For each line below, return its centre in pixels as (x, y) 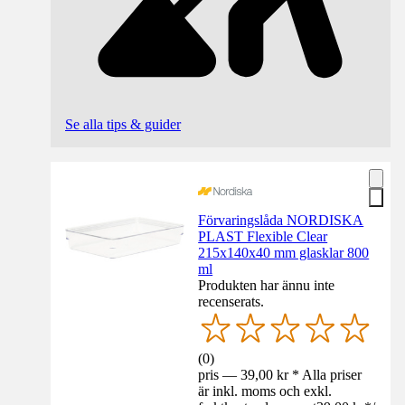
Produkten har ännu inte (267, 286)
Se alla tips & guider (123, 125)
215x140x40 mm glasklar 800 (284, 253)
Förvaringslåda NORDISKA (281, 221)
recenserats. (231, 302)
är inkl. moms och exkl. (265, 391)
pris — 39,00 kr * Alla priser (280, 375)
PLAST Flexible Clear (263, 237)
